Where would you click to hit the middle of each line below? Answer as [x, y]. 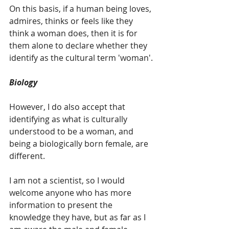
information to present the [62, 205]
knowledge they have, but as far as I [78, 217]
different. [27, 156]
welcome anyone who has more [71, 193]
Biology [23, 82]
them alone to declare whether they [79, 45]
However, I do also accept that [68, 107]
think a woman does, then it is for [74, 33]
